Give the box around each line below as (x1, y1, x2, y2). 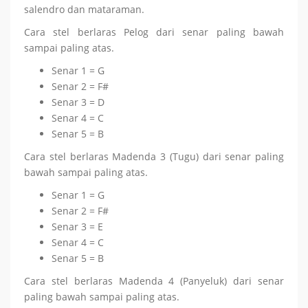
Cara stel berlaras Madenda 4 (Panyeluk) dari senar (24, 274, 284, 287)
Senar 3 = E (52, 220, 103, 233)
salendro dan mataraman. (24, 3, 144, 16)
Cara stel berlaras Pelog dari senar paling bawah (24, 25, 284, 38)
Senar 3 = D (52, 96, 104, 109)
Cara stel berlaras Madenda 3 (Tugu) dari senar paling (24, 150, 284, 163)
